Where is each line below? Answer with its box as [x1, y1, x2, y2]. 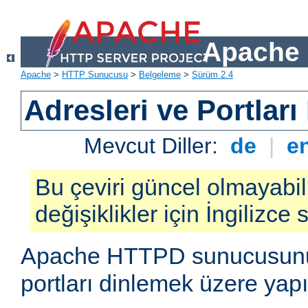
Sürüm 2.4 [192, 69, 233, 80]
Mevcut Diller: [84, 133, 225, 159]
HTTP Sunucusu [62, 69, 128, 80]
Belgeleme [139, 69, 181, 80]
